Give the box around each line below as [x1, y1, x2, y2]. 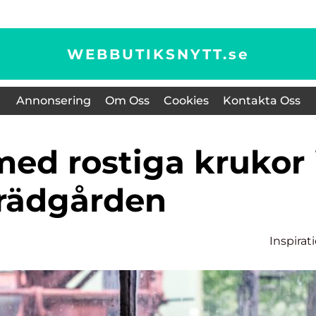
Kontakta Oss [222, 94, 300, 107]
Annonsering [16, 94, 91, 107]
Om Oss [104, 94, 150, 107]
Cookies [163, 94, 209, 107]
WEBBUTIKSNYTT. [66, 45, 229, 63]
